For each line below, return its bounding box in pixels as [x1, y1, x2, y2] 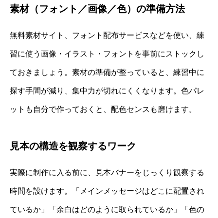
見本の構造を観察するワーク [10, 141, 136, 152]
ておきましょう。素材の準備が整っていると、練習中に [10, 68, 204, 77]
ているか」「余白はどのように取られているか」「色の [10, 205, 204, 214]
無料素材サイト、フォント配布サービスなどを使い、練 [10, 31, 204, 40]
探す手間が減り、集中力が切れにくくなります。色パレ [10, 87, 204, 95]
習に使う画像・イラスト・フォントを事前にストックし [10, 50, 204, 58]
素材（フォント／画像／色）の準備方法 [10, 3, 185, 15]
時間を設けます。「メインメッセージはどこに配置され [10, 187, 204, 196]
